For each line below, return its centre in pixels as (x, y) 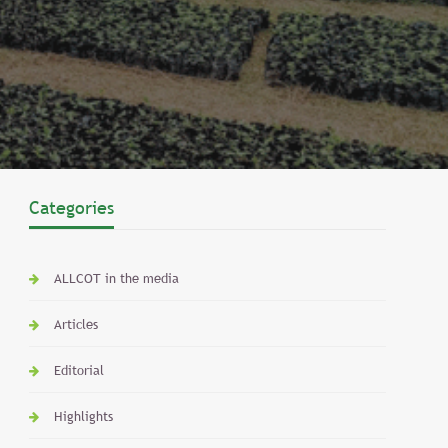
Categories (72, 207)
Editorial (79, 370)
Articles (76, 324)
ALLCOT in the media (117, 278)
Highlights (84, 416)
